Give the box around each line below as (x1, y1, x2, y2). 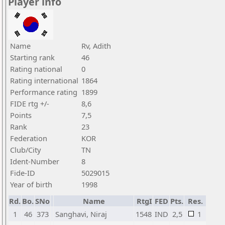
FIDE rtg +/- (10, 98, 49, 108)
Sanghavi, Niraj (55, 209, 107, 219)
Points (10, 110, 32, 120)
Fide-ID (10, 168, 35, 178)
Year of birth (10, 179, 52, 189)
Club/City (10, 145, 41, 155)
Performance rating (10, 87, 77, 97)
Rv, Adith (81, 41, 111, 51)
